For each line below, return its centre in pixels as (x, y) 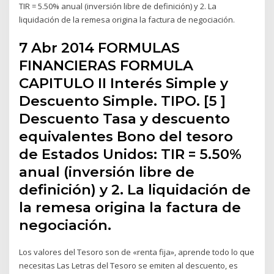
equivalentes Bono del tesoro (126, 136)
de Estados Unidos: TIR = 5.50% (131, 154)
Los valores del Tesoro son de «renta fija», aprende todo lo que (137, 252)
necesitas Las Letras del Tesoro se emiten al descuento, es (129, 265)
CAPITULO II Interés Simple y (124, 83)
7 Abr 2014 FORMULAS (100, 47)
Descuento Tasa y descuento (125, 118)
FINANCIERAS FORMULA (106, 65)
